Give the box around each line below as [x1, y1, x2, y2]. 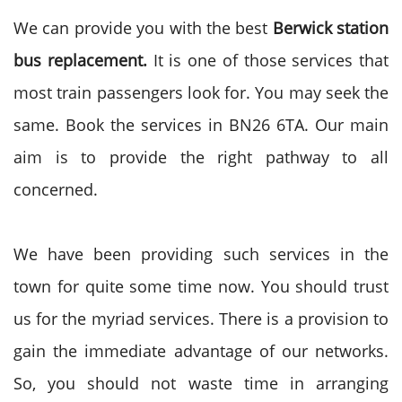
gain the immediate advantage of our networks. [13, 340, 389, 362]
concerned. [13, 179, 98, 200]
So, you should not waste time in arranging [13, 372, 389, 394]
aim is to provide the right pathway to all [13, 146, 389, 168]
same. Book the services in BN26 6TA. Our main [13, 114, 389, 135]
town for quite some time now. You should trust [13, 275, 389, 297]
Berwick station [272, 17, 389, 39]
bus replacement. [13, 49, 153, 71]
